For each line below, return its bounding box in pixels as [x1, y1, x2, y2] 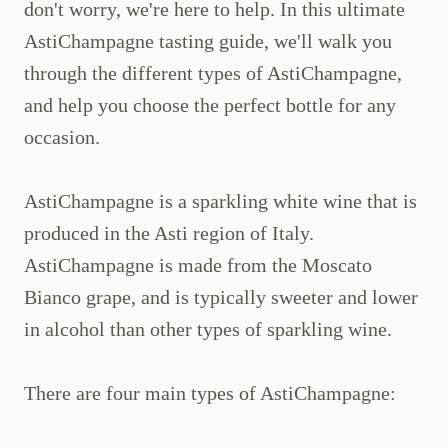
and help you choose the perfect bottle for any [24, 94, 396, 117]
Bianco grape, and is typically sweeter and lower [24, 286, 418, 309]
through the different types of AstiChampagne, [24, 62, 402, 85]
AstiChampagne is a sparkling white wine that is [24, 190, 417, 213]
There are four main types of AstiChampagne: [24, 382, 396, 405]
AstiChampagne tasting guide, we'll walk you [24, 30, 392, 53]
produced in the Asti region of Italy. [24, 222, 314, 245]
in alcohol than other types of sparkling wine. [24, 318, 392, 341]
